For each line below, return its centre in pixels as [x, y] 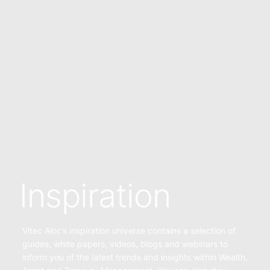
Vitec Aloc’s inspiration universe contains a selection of [129, 230]
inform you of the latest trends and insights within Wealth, [135, 257]
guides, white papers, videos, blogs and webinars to [125, 243]
